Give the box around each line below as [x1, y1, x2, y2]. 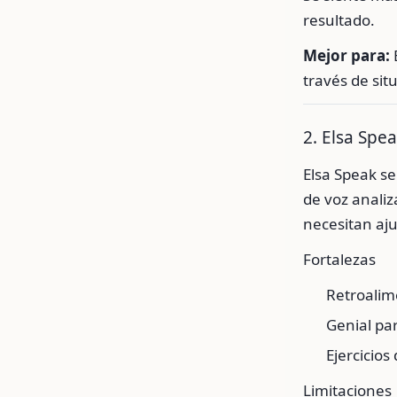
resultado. [303, 10, 375, 30]
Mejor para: [303, 45, 390, 66]
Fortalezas [303, 249, 376, 269]
